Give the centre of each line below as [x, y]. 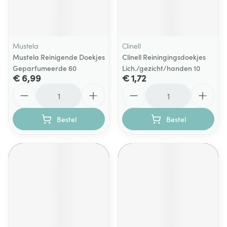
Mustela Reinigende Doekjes [59, 57]
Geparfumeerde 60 [45, 68]
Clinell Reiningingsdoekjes [164, 57]
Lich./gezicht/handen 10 [161, 68]
